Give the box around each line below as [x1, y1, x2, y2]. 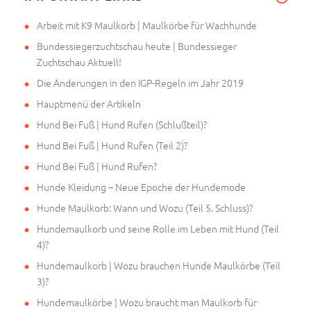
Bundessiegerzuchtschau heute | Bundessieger [37, 38, 237, 53]
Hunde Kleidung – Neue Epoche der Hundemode [37, 179, 246, 194]
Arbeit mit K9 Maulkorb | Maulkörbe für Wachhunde [37, 17, 257, 32]
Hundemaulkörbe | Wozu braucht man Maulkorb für [37, 294, 257, 309]
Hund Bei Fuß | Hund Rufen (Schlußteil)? [37, 117, 207, 131]
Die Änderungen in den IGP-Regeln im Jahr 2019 [37, 75, 244, 90]
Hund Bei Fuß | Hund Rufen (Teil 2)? [37, 137, 187, 152]
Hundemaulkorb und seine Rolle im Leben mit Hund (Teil [37, 221, 279, 235]
